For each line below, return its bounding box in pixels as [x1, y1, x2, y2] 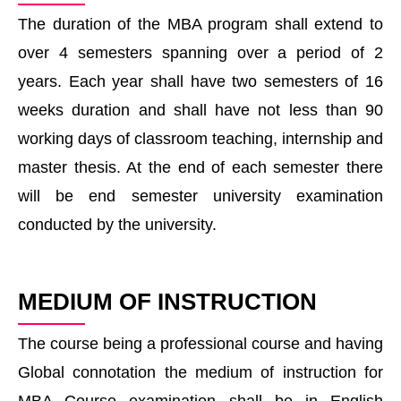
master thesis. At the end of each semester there [18, 158, 383, 177]
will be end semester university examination [18, 187, 383, 206]
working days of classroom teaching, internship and [18, 130, 383, 149]
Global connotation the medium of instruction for [18, 363, 383, 382]
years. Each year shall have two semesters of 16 [18, 73, 383, 91]
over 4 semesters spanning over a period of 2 [18, 44, 383, 63]
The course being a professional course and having [18, 335, 383, 354]
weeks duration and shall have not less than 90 [18, 101, 383, 120]
